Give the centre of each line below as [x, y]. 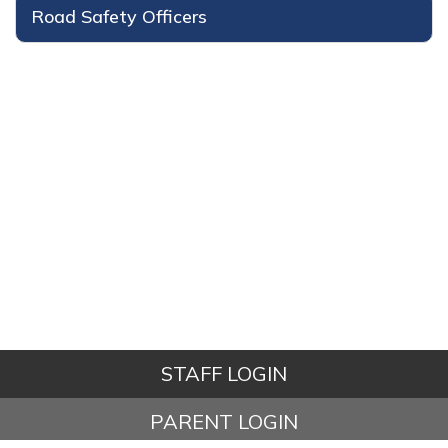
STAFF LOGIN [223, 373]
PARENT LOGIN [223, 421]
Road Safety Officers [119, 16]
